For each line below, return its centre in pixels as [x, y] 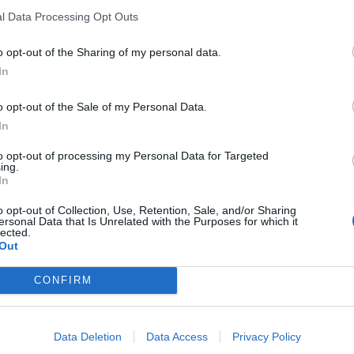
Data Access [177, 336]
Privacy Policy [266, 336]
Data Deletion [87, 336]
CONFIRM [63, 280]
